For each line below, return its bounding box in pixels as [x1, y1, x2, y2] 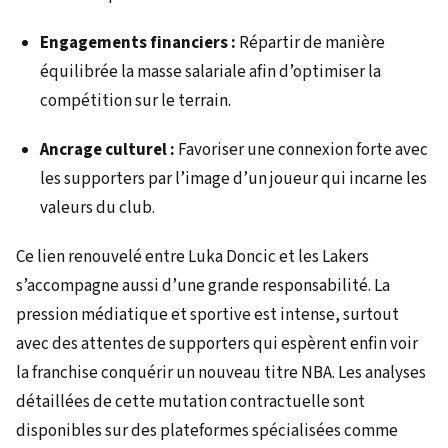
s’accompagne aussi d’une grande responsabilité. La [16, 273, 390, 298]
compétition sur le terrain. [40, 88, 231, 113]
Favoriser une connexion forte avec [175, 137, 428, 162]
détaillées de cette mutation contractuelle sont [16, 389, 365, 414]
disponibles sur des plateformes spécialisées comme [16, 418, 398, 443]
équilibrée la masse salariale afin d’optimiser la [40, 59, 381, 84]
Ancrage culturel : [40, 137, 175, 162]
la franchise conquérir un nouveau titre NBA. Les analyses [16, 360, 426, 385]
